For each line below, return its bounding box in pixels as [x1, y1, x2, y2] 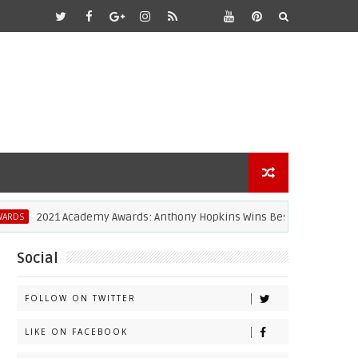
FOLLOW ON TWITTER [25, 292, 136, 304]
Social [17, 249, 58, 267]
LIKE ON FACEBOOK [25, 326, 128, 337]
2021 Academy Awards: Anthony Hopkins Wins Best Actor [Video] [6, 210, 329, 224]
